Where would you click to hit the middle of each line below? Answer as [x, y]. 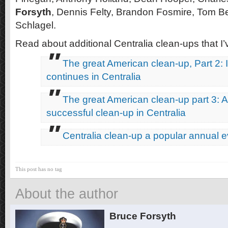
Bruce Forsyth [143, 216]
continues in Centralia [94, 76]
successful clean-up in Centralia [116, 112]
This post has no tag [39, 169]
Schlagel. [36, 25]
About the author [67, 194]
